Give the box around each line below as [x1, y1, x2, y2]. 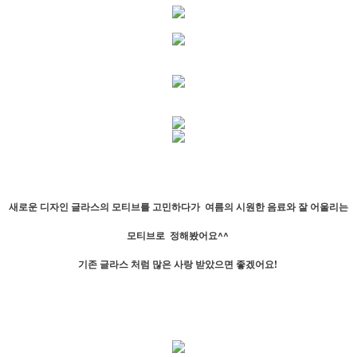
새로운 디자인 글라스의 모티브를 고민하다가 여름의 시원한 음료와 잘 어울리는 [9, 199, 348, 214]
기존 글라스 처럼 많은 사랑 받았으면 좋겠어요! [77, 257, 280, 271]
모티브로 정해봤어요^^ [126, 228, 231, 242]
